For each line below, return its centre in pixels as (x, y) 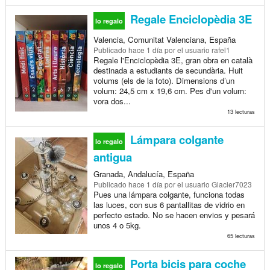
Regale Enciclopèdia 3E (189, 19)
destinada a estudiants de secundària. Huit (168, 70)
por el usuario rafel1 (196, 49)
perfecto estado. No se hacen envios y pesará (174, 215)
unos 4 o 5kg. (117, 225)
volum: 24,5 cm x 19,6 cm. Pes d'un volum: (170, 90)
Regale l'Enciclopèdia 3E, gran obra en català (173, 60)
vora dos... (112, 101)
